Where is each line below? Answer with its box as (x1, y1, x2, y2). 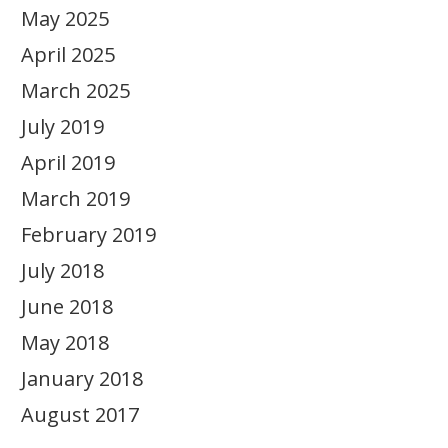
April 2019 (21, 149, 115, 176)
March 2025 (21, 77, 130, 104)
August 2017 (21, 401, 139, 428)
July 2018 (21, 257, 104, 284)
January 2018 (21, 365, 143, 392)
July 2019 (21, 113, 104, 140)
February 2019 (21, 221, 156, 248)
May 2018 (21, 329, 109, 356)
